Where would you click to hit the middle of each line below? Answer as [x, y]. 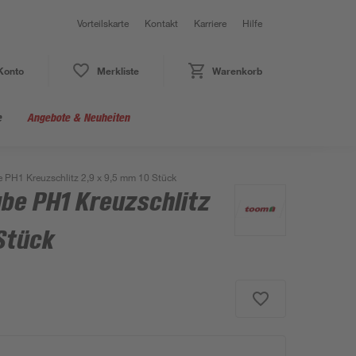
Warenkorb [237, 71]
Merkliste [118, 71]
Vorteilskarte [103, 23]
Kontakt [161, 23]
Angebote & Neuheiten [78, 117]
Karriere [210, 23]
